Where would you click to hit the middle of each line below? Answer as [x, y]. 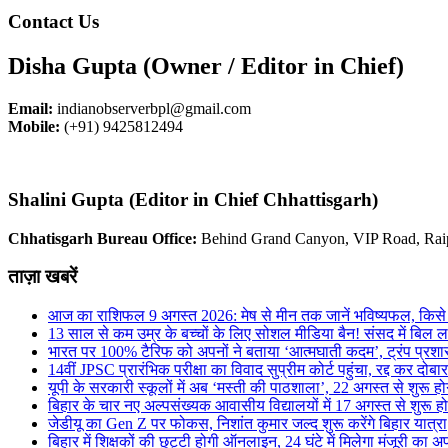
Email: [30, 109]
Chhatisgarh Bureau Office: [104, 238]
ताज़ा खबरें [42, 277]
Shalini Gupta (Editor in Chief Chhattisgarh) [193, 199]
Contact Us [53, 22]
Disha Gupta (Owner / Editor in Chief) [206, 66]
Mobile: [34, 127]
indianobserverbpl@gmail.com [152, 109]
